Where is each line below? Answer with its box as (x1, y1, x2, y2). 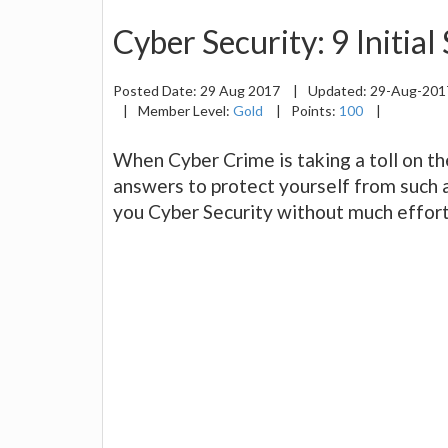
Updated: (308, 81, 370, 99)
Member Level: (138, 101, 233, 119)
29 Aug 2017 (200, 81, 283, 99)
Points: (291, 101, 339, 119)
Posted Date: (113, 81, 200, 99)
